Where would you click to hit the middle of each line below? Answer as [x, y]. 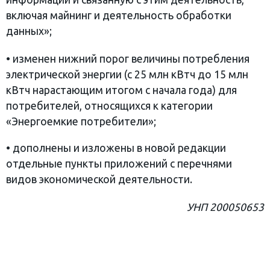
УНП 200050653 [225, 207]
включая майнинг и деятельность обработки [119, 16]
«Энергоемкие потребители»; [81, 122]
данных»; [29, 31]
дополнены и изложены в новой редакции [119, 148]
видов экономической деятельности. [99, 179]
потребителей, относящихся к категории [109, 106]
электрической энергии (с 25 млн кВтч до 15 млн [127, 75]
